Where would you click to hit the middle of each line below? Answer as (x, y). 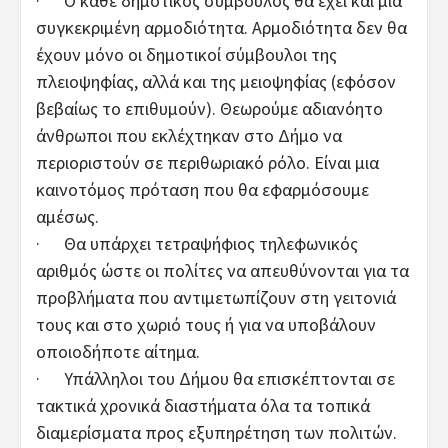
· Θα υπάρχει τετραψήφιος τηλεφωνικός (197, 243)
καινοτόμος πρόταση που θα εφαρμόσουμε (202, 189)
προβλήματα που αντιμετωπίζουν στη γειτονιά (216, 297)
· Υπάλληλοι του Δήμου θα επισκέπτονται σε (215, 378)
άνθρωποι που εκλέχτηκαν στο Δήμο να (189, 135)
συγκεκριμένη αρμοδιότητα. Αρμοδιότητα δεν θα (221, 27)
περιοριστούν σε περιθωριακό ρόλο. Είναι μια (207, 162)
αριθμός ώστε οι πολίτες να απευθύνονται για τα (222, 270)
